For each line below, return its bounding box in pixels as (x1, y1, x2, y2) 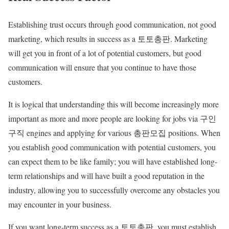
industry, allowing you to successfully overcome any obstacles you (8, 185, 220, 196)
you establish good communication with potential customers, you (8, 142, 216, 153)
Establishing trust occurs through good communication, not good (8, 19, 216, 30)
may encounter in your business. (8, 199, 111, 210)
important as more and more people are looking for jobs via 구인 (8, 113, 216, 124)
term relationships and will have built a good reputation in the (8, 170, 204, 181)
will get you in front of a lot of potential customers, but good (8, 48, 201, 59)
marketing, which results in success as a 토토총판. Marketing (8, 33, 208, 44)
